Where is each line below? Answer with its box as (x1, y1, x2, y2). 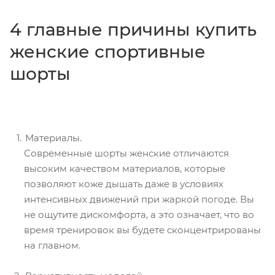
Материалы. (25, 132, 82, 144)
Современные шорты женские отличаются (24, 147, 229, 160)
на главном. (24, 239, 80, 252)
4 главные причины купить (10, 19, 257, 41)
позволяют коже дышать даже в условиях (24, 178, 223, 190)
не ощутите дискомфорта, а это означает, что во (24, 209, 254, 221)
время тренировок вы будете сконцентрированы (24, 224, 261, 236)
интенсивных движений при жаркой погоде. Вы (24, 193, 254, 206)
